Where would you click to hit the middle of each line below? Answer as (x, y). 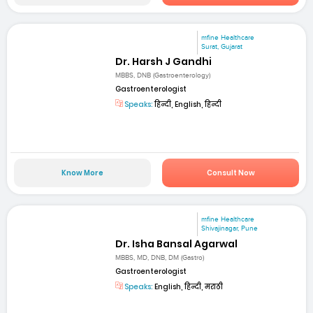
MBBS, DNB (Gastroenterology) (163, 76)
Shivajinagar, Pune (230, 229)
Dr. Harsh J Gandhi (164, 61)
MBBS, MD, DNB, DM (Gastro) (160, 257)
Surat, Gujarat (222, 46)
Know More (82, 173)
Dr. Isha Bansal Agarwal (177, 243)
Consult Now (231, 173)
